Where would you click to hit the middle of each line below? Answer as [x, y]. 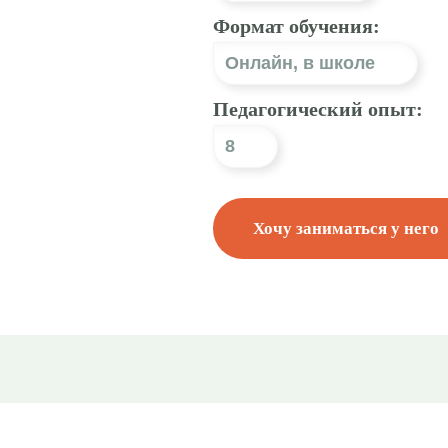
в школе [339, 63]
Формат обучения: [296, 26]
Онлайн [259, 63]
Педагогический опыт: [318, 109]
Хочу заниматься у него [346, 228]
